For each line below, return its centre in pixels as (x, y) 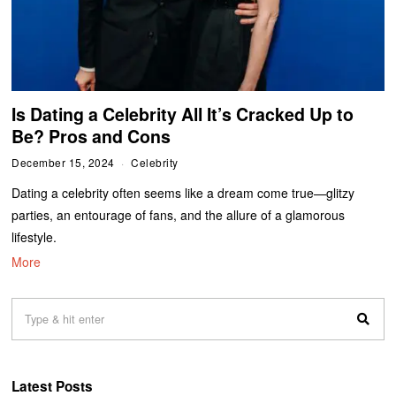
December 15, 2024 (63, 162)
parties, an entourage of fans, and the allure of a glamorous (179, 214)
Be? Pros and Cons (91, 136)
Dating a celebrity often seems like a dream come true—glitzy (183, 192)
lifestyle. (34, 236)
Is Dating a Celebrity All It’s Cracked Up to (183, 114)
